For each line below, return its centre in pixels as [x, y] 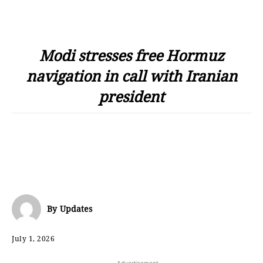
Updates [76, 209]
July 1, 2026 [33, 238]
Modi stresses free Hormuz [131, 55]
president [131, 96]
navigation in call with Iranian [131, 76]
